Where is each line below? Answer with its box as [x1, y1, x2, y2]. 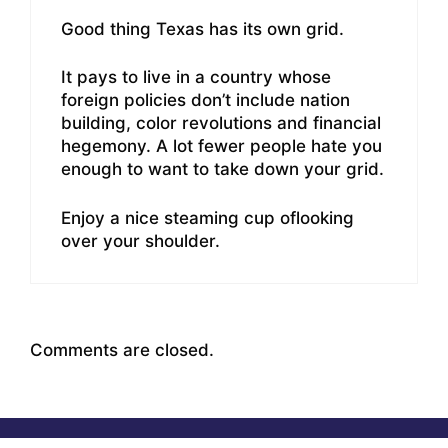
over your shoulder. [61, 230, 220, 251]
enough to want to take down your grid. [61, 159, 384, 180]
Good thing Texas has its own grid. [61, 18, 344, 39]
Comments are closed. [30, 340, 214, 361]
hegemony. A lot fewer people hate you [61, 136, 382, 157]
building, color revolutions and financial [61, 113, 381, 134]
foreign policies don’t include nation [61, 90, 350, 111]
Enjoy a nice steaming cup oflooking [61, 207, 354, 228]
